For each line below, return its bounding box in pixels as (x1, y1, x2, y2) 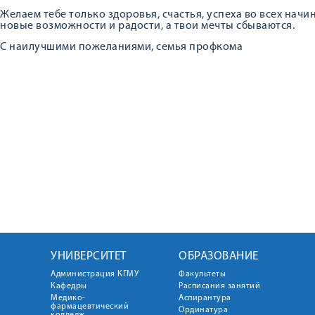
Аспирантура (179, 294, 231, 302)
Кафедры (51, 282, 87, 290)
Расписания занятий (179, 282, 260, 290)
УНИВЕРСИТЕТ (51, 250, 127, 262)
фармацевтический (51, 302, 129, 311)
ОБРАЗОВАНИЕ (179, 250, 259, 262)
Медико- (51, 294, 86, 302)
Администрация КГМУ (51, 270, 139, 278)
